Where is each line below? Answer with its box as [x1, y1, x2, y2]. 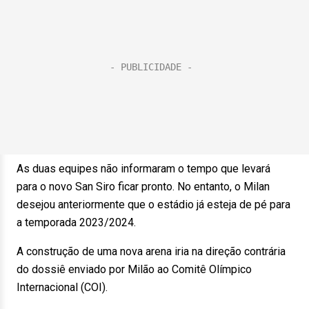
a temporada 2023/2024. [17, 216, 144, 229]
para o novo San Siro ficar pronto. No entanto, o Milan [17, 180, 270, 193]
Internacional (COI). [17, 281, 116, 294]
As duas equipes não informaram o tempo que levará [17, 162, 270, 175]
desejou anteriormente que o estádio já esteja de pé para [17, 198, 290, 211]
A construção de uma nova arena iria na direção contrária [17, 245, 286, 258]
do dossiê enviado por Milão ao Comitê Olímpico [17, 263, 252, 276]
